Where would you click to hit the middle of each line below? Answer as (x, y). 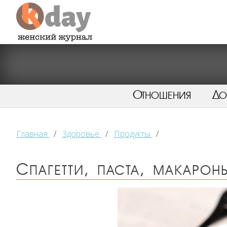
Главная (32, 134)
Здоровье (81, 134)
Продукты (132, 134)
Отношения (162, 95)
